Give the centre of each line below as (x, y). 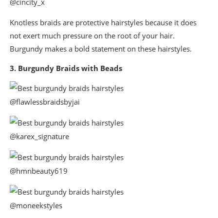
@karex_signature (39, 136)
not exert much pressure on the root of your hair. (92, 36)
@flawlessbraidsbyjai (45, 102)
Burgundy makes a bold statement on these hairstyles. (101, 49)
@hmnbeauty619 (39, 171)
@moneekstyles (36, 206)
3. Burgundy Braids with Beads (66, 68)
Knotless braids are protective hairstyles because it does (103, 23)
